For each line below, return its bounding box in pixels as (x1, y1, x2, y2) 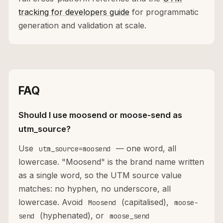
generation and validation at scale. (18, 20, 146, 31)
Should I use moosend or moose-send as (18, 110, 182, 120)
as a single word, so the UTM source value (18, 170, 182, 181)
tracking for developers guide (18, 7, 129, 17)
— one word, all (113, 143, 176, 154)
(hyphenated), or (37, 211, 107, 221)
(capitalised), (119, 197, 171, 208)
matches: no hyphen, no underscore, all (18, 184, 171, 194)
